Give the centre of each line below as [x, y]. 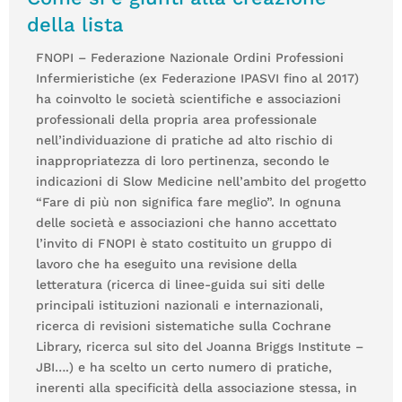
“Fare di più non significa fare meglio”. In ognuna [188, 201]
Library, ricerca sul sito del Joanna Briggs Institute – [200, 346]
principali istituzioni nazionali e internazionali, [179, 305]
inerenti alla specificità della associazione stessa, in [197, 387]
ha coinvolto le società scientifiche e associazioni [188, 98]
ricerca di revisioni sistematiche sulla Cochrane [184, 325]
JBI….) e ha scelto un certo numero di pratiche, [184, 367]
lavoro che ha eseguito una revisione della [166, 263]
